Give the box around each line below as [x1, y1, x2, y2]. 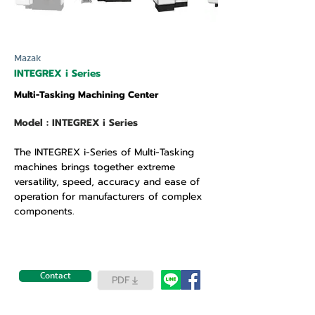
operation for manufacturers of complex [14, 189, 202, 204]
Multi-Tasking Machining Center [14, 88, 158, 101]
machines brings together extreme [14, 160, 175, 174]
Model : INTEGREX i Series [14, 115, 138, 130]
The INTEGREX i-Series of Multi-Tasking [14, 145, 194, 160]
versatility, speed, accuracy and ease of [14, 174, 200, 189]
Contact [39, 269, 71, 283]
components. [14, 204, 75, 219]
